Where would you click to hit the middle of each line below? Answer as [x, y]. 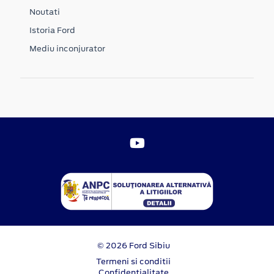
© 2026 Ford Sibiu [133, 245]
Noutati [45, 12]
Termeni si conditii [133, 261]
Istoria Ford [52, 30]
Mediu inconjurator [67, 48]
